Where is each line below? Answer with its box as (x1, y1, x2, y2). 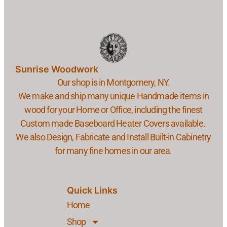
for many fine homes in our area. (55, 145, 172, 157)
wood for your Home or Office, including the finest (24, 104, 203, 116)
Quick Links (66, 185, 118, 196)
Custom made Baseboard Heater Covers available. (20, 118, 207, 129)
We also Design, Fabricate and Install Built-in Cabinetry (16, 132, 211, 143)
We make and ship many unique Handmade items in (18, 91, 209, 102)
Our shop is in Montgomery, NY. (57, 77, 170, 88)
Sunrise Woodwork (15, 64, 98, 75)
